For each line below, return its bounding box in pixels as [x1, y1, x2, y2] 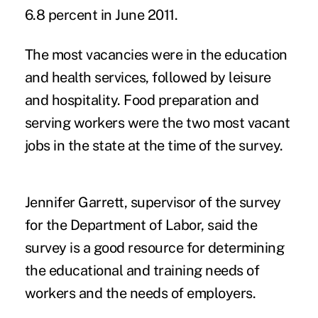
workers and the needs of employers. [24, 284, 256, 302]
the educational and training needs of [24, 261, 260, 279]
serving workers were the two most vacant [24, 114, 290, 131]
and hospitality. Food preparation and [24, 91, 259, 109]
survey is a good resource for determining [24, 238, 285, 256]
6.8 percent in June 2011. [24, 6, 178, 23]
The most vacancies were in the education [24, 45, 287, 63]
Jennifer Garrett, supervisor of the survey [24, 193, 281, 211]
